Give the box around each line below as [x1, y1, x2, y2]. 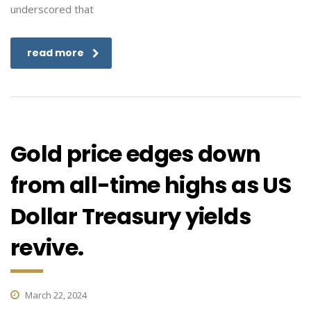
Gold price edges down [10, 138, 261, 169]
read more [27, 46, 84, 60]
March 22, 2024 [23, 289, 87, 301]
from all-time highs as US [10, 169, 291, 201]
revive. [10, 232, 84, 263]
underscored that [10, 2, 94, 16]
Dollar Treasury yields [10, 201, 251, 232]
